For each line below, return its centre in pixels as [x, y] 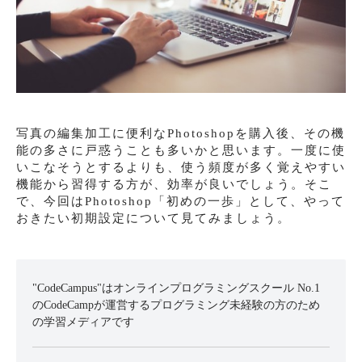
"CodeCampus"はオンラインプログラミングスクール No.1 [176, 288]
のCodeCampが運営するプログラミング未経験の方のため [176, 305]
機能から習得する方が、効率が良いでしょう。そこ [174, 184]
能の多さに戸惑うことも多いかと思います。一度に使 [181, 150]
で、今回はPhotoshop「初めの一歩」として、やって [181, 201]
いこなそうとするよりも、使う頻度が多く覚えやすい [181, 167]
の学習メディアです [83, 322]
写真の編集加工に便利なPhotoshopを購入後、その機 [181, 133]
